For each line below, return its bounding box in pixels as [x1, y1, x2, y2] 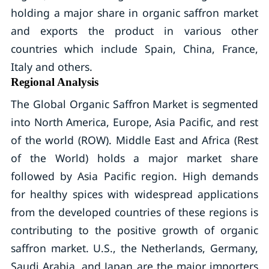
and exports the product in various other [10, 23, 259, 38]
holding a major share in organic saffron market [10, 5, 259, 20]
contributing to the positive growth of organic [10, 223, 259, 237]
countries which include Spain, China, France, [10, 41, 259, 56]
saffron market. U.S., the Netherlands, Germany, [10, 241, 259, 255]
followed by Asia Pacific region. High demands [10, 169, 259, 183]
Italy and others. [10, 59, 92, 74]
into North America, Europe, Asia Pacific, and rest [10, 115, 259, 129]
